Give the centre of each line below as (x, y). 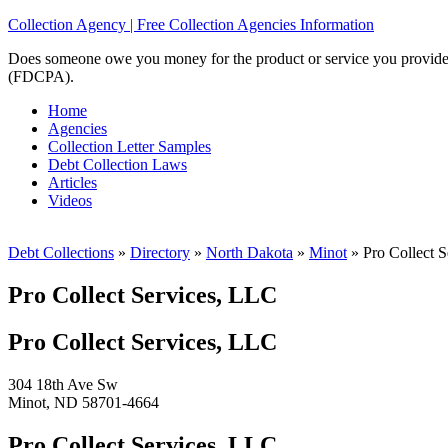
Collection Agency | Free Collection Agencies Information (191, 24)
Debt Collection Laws (117, 164)
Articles (72, 182)
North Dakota (249, 252)
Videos (70, 200)
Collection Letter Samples (129, 146)
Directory (160, 252)
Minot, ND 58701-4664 (83, 402)
